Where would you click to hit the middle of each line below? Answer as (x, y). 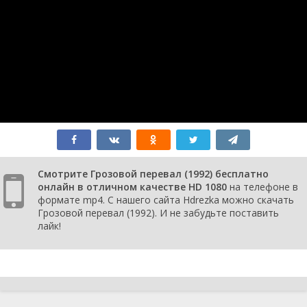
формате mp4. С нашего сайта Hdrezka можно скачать (166, 199)
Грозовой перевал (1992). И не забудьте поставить (158, 212)
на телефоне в (262, 186)
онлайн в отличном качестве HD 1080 (132, 186)
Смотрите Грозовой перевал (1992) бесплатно (153, 173)
